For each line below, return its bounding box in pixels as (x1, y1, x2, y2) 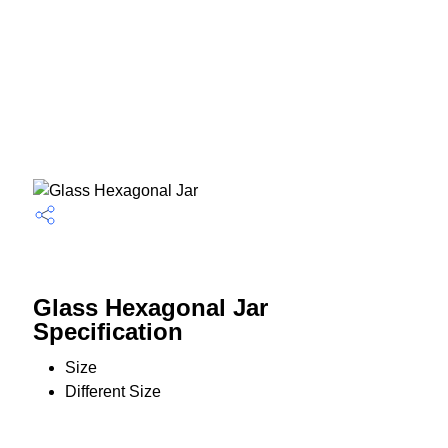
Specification (32, 318, 183, 346)
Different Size (64, 383, 161, 401)
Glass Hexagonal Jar (32, 294, 268, 322)
